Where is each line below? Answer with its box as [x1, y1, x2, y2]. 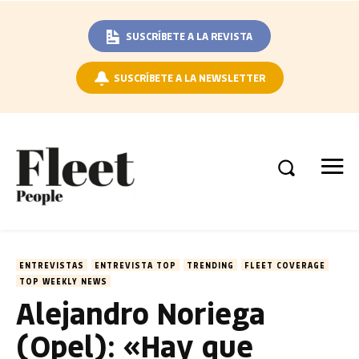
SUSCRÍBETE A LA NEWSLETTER [113, 71, 265, 84]
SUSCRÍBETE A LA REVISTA [126, 29, 252, 42]
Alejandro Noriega [16, 292, 265, 333]
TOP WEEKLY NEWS [19, 276, 107, 288]
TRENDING [187, 260, 234, 272]
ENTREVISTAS [19, 260, 84, 272]
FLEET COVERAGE [244, 260, 325, 272]
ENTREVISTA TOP [95, 260, 176, 272]
